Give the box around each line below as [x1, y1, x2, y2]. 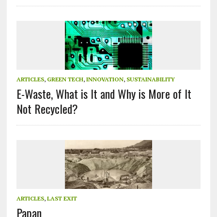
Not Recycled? [16, 100, 78, 118]
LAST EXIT [46, 195, 77, 202]
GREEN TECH [46, 76, 83, 83]
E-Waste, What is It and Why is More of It [16, 85, 191, 103]
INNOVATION [86, 76, 124, 83]
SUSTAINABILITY [126, 76, 175, 83]
